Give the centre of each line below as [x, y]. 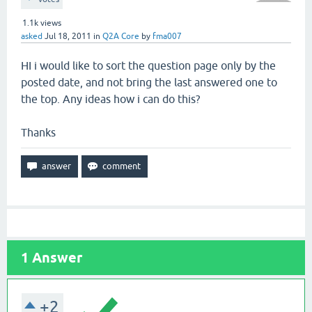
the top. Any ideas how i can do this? [110, 99]
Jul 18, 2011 [68, 36]
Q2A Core [121, 36]
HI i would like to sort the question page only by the [148, 65]
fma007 [167, 36]
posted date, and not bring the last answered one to [149, 82]
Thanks [38, 132]
